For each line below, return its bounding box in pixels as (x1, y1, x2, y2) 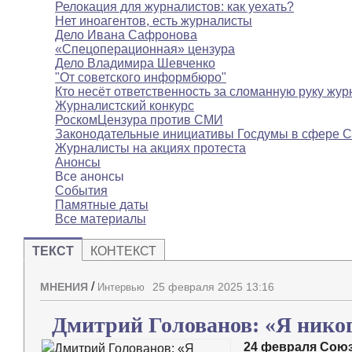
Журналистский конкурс (55, 99, 194, 113)
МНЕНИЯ (40, 280, 88, 294)
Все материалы (55, 212, 146, 226)
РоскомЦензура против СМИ (55, 113, 223, 127)
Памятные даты (55, 198, 148, 212)
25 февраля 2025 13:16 (152, 280, 274, 294)
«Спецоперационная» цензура (55, 42, 235, 57)
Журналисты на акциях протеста (55, 141, 246, 156)
